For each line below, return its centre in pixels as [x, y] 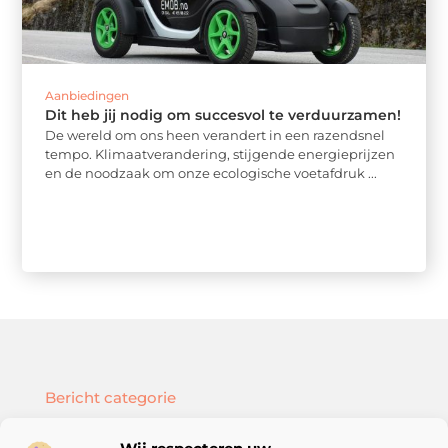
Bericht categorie [110, 398]
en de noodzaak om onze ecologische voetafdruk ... [211, 173]
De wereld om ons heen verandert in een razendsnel [215, 135]
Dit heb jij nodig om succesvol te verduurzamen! [223, 115]
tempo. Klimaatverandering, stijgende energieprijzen [220, 154]
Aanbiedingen [87, 96]
